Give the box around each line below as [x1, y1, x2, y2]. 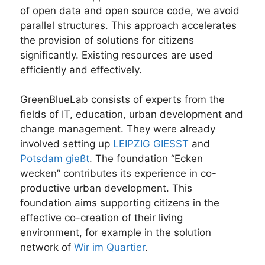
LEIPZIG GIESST [113, 138, 189, 150]
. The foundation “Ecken [89, 153, 203, 165]
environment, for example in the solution [20, 227, 211, 239]
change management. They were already [20, 123, 215, 135]
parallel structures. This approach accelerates [20, 19, 237, 31]
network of [20, 241, 74, 254]
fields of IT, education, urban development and [20, 108, 243, 121]
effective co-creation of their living [20, 212, 183, 224]
